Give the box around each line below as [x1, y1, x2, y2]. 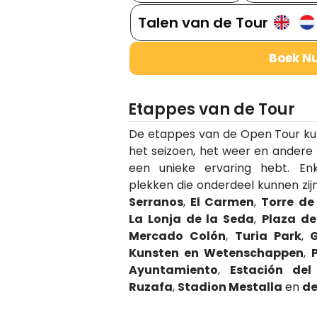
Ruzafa [128, 278, 173, 295]
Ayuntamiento [128, 261, 218, 278]
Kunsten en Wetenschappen [128, 244, 304, 261]
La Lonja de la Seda [128, 210, 255, 227]
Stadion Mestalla [177, 278, 282, 295]
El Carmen [190, 193, 255, 210]
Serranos [128, 193, 183, 210]
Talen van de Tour [137, 12, 268, 33]
